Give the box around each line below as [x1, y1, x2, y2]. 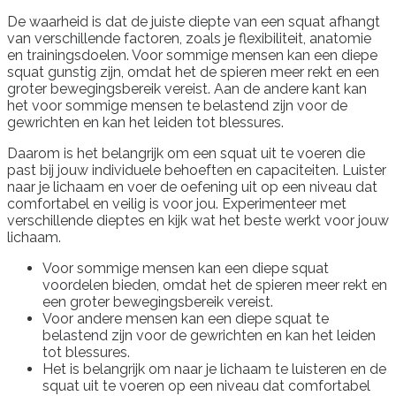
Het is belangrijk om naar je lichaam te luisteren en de [42, 361, 386, 378]
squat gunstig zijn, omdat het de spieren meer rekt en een [7, 64, 379, 81]
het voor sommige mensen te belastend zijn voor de [7, 97, 347, 115]
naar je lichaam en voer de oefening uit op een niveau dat [7, 179, 377, 196]
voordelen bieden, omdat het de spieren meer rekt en [42, 277, 387, 294]
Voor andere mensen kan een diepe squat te [42, 310, 329, 328]
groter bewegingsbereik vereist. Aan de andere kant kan [7, 80, 367, 98]
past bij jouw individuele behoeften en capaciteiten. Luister [7, 162, 386, 179]
